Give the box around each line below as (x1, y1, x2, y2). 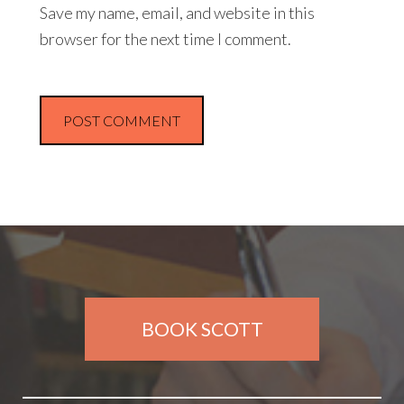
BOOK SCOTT (141, 317, 263, 340)
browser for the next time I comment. (40, 29, 292, 50)
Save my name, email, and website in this (40, 3, 316, 23)
